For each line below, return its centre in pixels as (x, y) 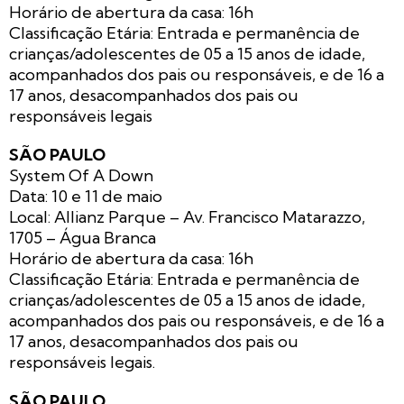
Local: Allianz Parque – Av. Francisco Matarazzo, (187, 217)
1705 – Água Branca (83, 238)
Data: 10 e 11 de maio (86, 197)
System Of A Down (81, 176)
